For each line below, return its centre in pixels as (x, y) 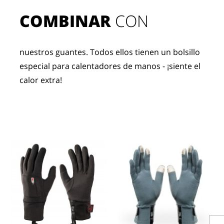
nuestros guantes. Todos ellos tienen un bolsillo (110, 52)
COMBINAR (65, 21)
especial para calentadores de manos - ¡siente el (110, 66)
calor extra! (41, 80)
